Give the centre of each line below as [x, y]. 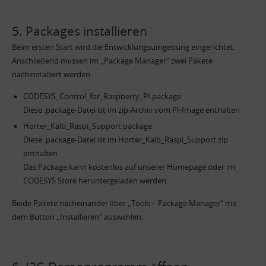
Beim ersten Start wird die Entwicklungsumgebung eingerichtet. [123, 47]
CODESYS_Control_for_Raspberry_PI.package [102, 97]
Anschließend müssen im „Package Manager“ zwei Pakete [112, 61]
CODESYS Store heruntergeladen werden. [95, 181]
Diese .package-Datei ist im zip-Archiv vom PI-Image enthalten [131, 110]
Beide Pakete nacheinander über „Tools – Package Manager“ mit [124, 204]
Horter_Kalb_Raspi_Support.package [87, 126]
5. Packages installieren [79, 30]
